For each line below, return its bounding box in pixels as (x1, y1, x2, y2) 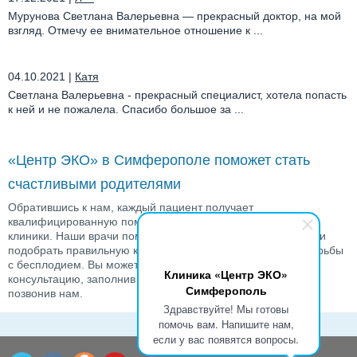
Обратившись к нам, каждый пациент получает (8, 200, 253, 214)
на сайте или (236, 272, 307, 285)
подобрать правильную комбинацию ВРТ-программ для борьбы (8, 243, 343, 257)
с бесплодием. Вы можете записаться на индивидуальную (8, 257, 314, 271)
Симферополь (185, 282, 267, 298)
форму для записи (139, 272, 236, 285)
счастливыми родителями (8, 175, 181, 192)
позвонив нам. (8, 286, 83, 300)
